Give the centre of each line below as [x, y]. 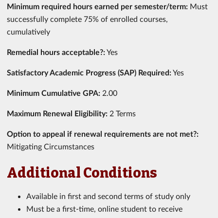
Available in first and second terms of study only [108, 196]
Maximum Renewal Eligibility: [58, 113]
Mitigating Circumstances [51, 146]
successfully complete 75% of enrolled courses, [87, 19]
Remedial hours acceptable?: [56, 52]
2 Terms [123, 113]
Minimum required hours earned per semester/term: [98, 6]
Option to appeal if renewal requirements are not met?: [103, 134]
